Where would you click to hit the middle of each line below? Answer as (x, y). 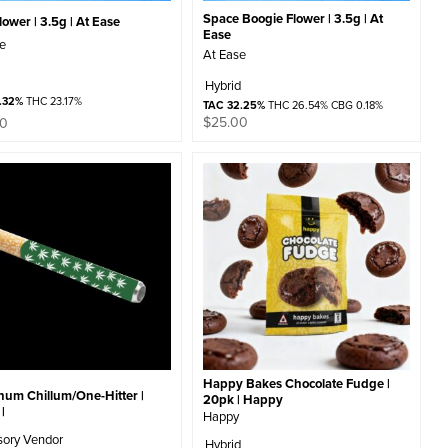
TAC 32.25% (233, 104)
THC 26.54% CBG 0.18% (323, 104)
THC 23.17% (53, 101)
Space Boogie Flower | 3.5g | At (292, 18)
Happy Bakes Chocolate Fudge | (296, 384)
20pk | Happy (242, 400)
